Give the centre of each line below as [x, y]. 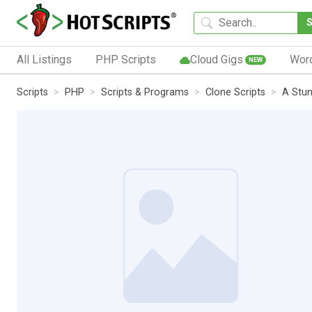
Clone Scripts [235, 92]
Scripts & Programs [145, 92]
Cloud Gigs [216, 59]
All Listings [44, 59]
